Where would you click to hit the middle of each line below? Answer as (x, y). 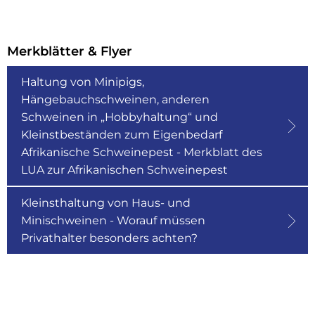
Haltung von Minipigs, (83, 82)
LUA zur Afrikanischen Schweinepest (124, 170)
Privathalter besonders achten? (109, 238)
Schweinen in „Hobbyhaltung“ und (120, 117)
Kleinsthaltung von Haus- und (106, 203)
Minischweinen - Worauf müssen (113, 220)
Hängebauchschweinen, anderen (115, 99)
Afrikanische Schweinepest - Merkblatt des (142, 152)
